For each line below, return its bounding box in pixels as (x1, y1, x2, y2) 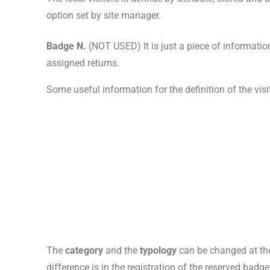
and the (103, 244, 140, 256)
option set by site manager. (46, 9, 162, 21)
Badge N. (46, 40, 87, 52)
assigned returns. (46, 57, 120, 69)
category (65, 244, 104, 256)
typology (140, 244, 177, 256)
